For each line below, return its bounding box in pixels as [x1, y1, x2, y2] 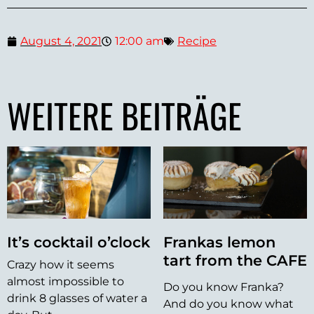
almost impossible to [7, 274, 124, 288]
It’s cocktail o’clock [7, 233, 150, 251]
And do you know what [163, 296, 294, 310]
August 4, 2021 [20, 34, 102, 48]
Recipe [177, 34, 217, 48]
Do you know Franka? [163, 280, 284, 294]
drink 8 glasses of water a [7, 291, 147, 305]
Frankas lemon [163, 233, 275, 251]
